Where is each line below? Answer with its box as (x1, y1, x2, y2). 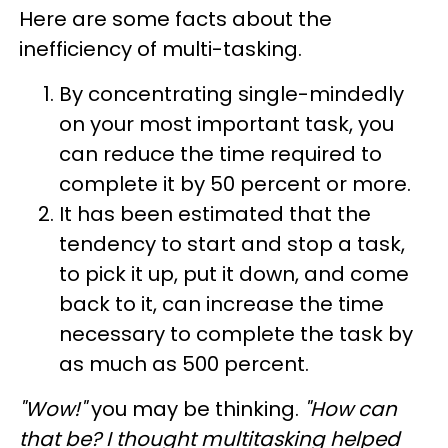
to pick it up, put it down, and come (59, 259, 409, 288)
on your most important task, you (59, 109, 394, 138)
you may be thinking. (91, 394, 304, 423)
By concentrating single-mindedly (59, 79, 404, 108)
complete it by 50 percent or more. (59, 169, 411, 198)
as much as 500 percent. (59, 349, 309, 378)
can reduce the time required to (59, 139, 382, 168)
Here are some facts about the (19, 4, 332, 33)
